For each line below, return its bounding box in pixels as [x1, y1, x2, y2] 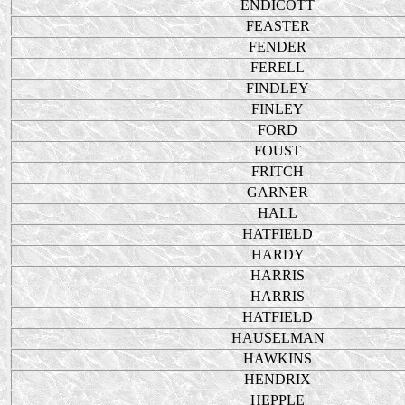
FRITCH [251, 164, 304, 179]
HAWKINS [243, 351, 312, 366]
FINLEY [251, 101, 304, 117]
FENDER [249, 39, 306, 54]
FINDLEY [246, 80, 309, 96]
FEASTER [245, 18, 310, 33]
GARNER [247, 184, 308, 200]
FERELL [250, 60, 305, 75]
